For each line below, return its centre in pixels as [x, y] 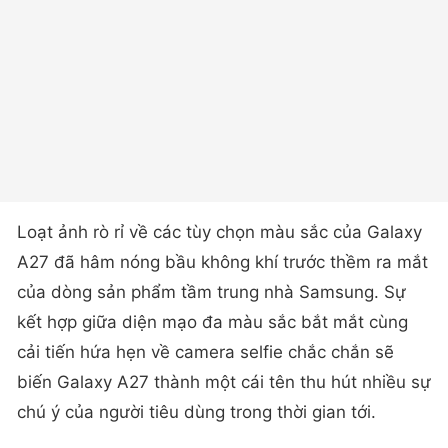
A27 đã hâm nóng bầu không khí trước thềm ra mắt [222, 262]
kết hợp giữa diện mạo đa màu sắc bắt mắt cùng [212, 322]
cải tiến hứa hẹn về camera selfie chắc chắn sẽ [205, 352]
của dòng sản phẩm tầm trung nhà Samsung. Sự [211, 292]
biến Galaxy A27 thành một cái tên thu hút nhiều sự [224, 382]
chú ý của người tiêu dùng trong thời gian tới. [196, 412]
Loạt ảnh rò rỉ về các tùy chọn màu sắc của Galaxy [219, 232]
